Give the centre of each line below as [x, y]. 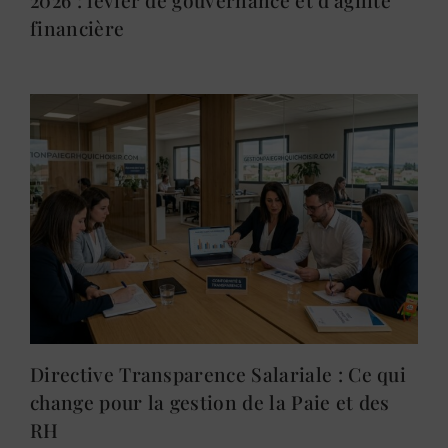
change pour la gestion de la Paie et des [210, 401]
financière [77, 27]
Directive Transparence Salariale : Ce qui [218, 373]
